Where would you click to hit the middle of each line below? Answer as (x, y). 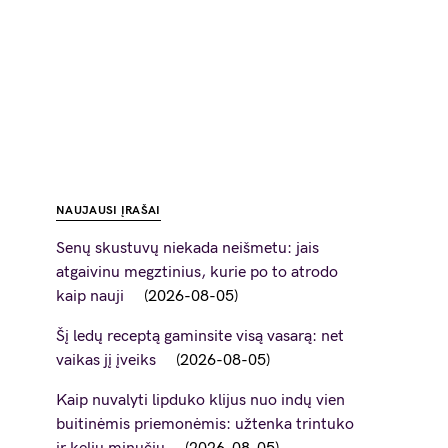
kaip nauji (90, 296)
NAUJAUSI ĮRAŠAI (108, 210)
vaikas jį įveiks (106, 360)
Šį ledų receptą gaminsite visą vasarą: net (200, 336)
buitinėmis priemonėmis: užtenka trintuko (205, 424)
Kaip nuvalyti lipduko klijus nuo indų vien (200, 400)
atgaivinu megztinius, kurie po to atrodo (197, 272)
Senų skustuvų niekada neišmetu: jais (187, 248)
